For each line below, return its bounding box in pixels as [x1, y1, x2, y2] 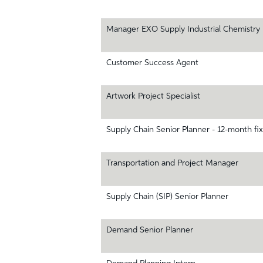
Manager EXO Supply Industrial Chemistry [106, 25, 260, 33]
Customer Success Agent [106, 59, 198, 67]
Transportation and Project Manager [106, 159, 238, 167]
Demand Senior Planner [106, 226, 193, 234]
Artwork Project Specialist [106, 92, 200, 100]
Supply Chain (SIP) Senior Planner [106, 193, 228, 201]
